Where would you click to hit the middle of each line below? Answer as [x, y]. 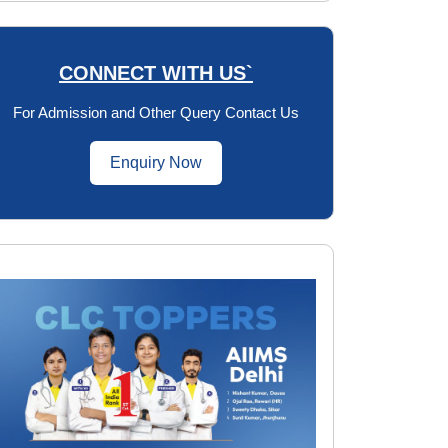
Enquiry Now [156, 162]
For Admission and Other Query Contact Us [156, 112]
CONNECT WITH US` [156, 73]
